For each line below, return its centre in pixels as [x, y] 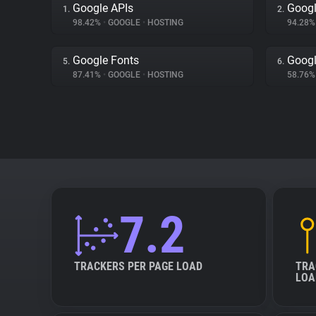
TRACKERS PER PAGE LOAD [138, 266]
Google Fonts [106, 60]
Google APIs [103, 8]
